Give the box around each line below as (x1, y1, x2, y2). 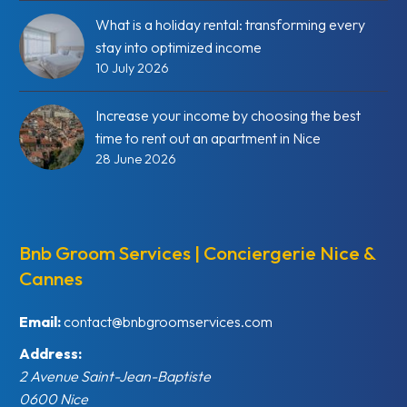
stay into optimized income (95, 38, 262, 57)
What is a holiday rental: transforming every (95, 15, 365, 35)
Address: (19, 344, 82, 363)
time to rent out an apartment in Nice (95, 129, 321, 148)
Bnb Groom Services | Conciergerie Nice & (19, 241, 375, 265)
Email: (19, 313, 61, 332)
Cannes (19, 266, 83, 291)
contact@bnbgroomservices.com (64, 313, 273, 332)
